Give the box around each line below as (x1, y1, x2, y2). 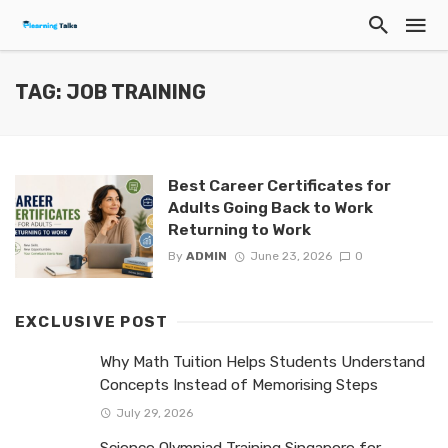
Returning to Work (167, 220, 311, 239)
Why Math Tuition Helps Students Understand (100, 353, 425, 372)
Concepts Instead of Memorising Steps (100, 376, 378, 395)
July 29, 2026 (115, 405, 193, 420)
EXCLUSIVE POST (15, 313, 169, 332)
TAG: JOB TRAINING (15, 81, 206, 104)
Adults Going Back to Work (167, 198, 373, 217)
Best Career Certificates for (167, 176, 391, 195)
